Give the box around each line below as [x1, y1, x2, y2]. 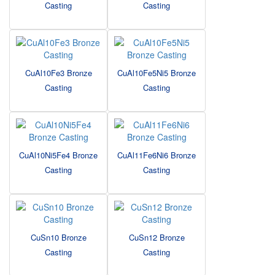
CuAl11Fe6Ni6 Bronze [117, 149, 196, 161]
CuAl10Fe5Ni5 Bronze [117, 67, 196, 79]
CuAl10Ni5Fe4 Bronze [19, 149, 98, 161]
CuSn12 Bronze [128, 231, 185, 244]
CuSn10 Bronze [30, 231, 87, 244]
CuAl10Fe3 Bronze [25, 67, 92, 79]
